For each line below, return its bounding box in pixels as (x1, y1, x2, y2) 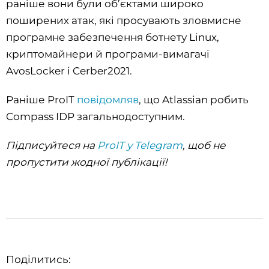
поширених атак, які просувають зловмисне (6, 14, 241, 26)
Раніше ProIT (6, 93, 77, 106)
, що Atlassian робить (139, 93, 249, 106)
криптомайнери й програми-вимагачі (6, 47, 210, 60)
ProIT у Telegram (97, 139, 183, 151)
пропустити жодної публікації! (6, 156, 167, 168)
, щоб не (183, 139, 226, 151)
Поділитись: (6, 253, 71, 265)
